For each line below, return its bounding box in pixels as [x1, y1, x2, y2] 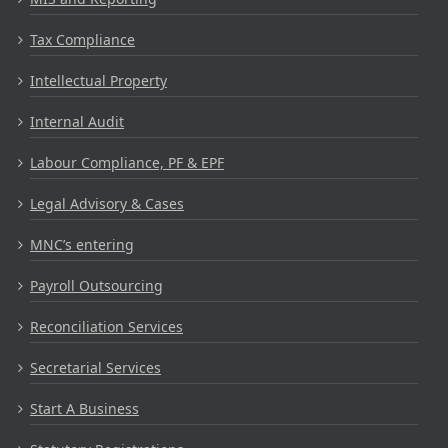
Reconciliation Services [30, 317, 183, 337]
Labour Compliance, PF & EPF [30, 153, 224, 173]
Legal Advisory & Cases [30, 194, 184, 214]
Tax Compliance [30, 30, 135, 50]
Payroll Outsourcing [30, 276, 163, 296]
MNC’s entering [30, 235, 134, 255]
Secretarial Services [30, 358, 161, 378]
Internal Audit [30, 112, 124, 132]
